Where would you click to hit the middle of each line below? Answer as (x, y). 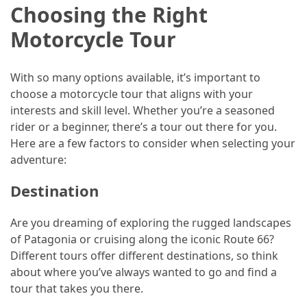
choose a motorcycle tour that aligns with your (132, 94)
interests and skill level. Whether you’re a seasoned (143, 110)
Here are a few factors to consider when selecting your (153, 143)
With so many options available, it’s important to (135, 77)
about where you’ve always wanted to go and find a (144, 272)
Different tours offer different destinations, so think (144, 255)
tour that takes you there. (77, 288)
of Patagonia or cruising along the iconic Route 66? (142, 239)
